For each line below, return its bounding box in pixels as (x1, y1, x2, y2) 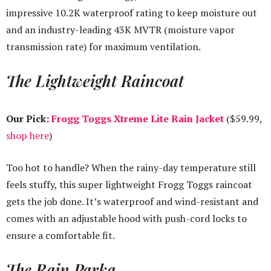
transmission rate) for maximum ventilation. (6, 40, 201, 54)
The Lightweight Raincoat (6, 70, 184, 92)
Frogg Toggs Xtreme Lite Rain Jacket (51, 112, 224, 126)
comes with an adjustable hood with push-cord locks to (6, 212, 247, 226)
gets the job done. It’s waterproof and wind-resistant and (6, 195, 258, 209)
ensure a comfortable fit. (6, 229, 115, 243)
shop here (6, 129, 49, 143)
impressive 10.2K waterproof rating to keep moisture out (6, 6, 257, 20)
